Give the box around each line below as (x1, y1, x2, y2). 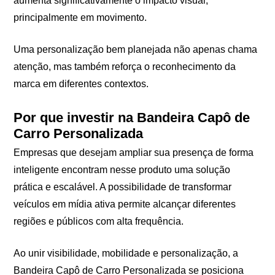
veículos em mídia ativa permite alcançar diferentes (14, 199, 236, 210)
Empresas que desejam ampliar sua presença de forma (14, 147, 254, 158)
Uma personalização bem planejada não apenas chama (14, 44, 258, 55)
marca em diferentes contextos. (14, 79, 149, 90)
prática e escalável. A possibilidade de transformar (14, 182, 232, 193)
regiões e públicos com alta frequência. (14, 216, 184, 227)
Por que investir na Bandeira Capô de (14, 109, 250, 125)
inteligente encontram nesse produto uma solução (14, 165, 231, 176)
